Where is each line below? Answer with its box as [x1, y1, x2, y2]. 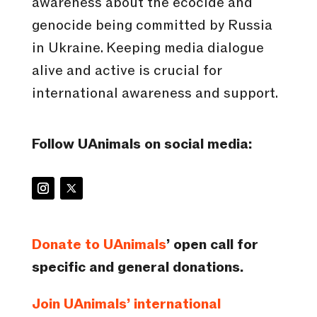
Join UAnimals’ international [31, 295, 221, 314]
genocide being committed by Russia [31, 16, 272, 35]
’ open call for [166, 236, 258, 255]
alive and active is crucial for [31, 62, 222, 81]
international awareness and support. [31, 84, 278, 103]
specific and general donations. [31, 258, 243, 277]
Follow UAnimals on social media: [31, 135, 252, 154]
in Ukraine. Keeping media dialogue [31, 39, 264, 58]
